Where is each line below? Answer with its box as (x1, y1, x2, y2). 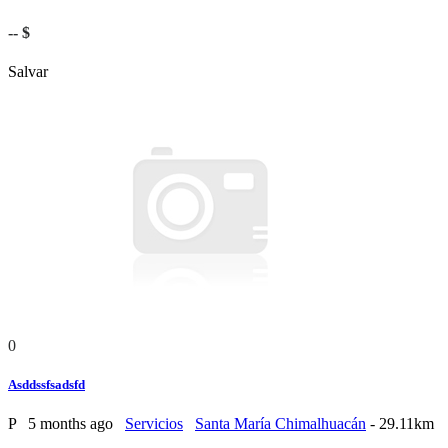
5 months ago (28, 415, 117, 433)
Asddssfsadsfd (8, 377, 85, 393)
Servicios (125, 415, 183, 433)
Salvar (8, 62, 48, 80)
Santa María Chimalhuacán (195, 415, 366, 433)
